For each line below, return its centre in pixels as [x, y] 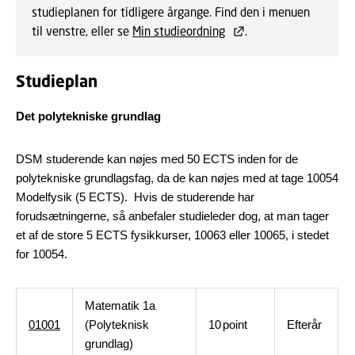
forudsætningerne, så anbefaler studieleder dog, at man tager [172, 216]
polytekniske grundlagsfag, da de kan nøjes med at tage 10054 [177, 178]
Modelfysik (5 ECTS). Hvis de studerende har [135, 197]
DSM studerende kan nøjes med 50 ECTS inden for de [157, 159]
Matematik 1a [120, 305]
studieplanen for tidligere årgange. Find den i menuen [171, 12]
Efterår [304, 324]
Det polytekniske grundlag [88, 116]
